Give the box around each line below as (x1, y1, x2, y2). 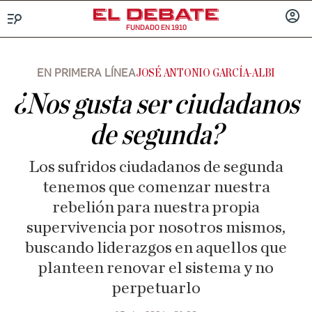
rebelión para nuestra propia (52, 199, 260, 216)
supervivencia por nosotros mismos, (26, 219, 286, 236)
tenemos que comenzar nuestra (42, 179, 270, 196)
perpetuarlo (111, 280, 201, 297)
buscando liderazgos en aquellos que (25, 240, 287, 256)
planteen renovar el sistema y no (38, 260, 274, 276)
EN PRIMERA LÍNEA (36, 66, 136, 79)
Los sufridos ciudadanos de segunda (29, 159, 283, 175)
